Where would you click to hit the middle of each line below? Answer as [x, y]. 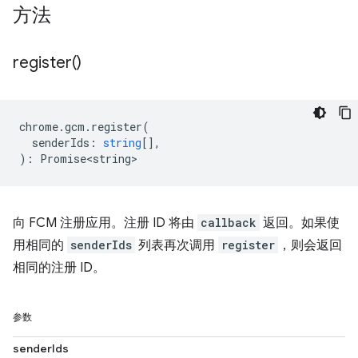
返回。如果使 [300, 223]
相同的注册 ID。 [59, 268]
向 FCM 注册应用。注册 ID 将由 [105, 223]
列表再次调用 [177, 245]
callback [229, 223]
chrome [39, 127]
